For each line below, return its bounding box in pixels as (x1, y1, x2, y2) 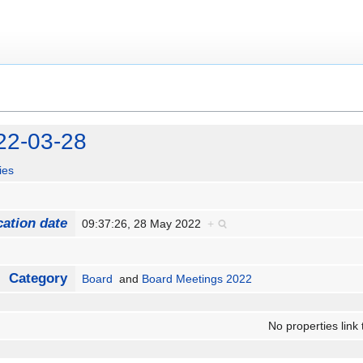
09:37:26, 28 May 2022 (82, 217, 208, 231)
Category (8, 271, 67, 287)
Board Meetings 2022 (142, 272, 253, 286)
